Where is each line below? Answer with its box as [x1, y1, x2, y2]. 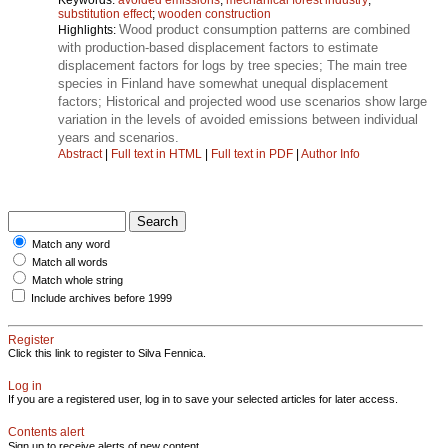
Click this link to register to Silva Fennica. [8, 346, 206, 359]
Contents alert [8, 424, 84, 439]
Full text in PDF [211, 146, 293, 161]
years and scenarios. [58, 129, 179, 145]
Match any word [32, 237, 110, 250]
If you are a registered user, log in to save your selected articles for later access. [8, 392, 398, 405]
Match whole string [32, 273, 123, 286]
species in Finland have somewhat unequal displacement [58, 75, 388, 91]
